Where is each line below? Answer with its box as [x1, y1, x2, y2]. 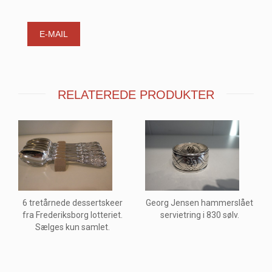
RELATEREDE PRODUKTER [58, 88, 214, 102]
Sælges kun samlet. [35, 222, 110, 233]
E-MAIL [39, 29, 68, 39]
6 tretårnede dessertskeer [22, 198, 123, 208]
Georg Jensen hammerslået [146, 198, 253, 208]
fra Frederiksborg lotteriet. [22, 210, 123, 220]
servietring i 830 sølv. [160, 210, 239, 220]
